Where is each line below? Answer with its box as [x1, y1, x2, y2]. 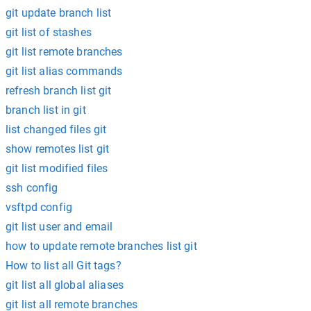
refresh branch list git [6, 84, 112, 97]
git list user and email [6, 220, 113, 233]
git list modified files [6, 162, 108, 175]
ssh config [6, 181, 58, 194]
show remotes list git [6, 142, 110, 155]
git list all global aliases [6, 278, 124, 292]
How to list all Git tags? [6, 259, 121, 272]
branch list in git [6, 103, 86, 117]
